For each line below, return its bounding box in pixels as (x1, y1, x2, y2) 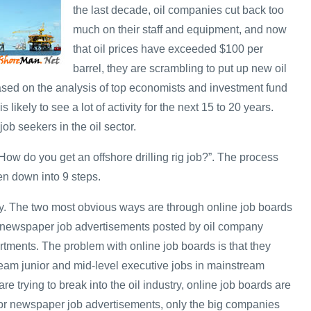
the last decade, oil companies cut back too (73, 3, 284, 16)
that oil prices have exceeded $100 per (73, 42, 263, 55)
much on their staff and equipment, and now (73, 23, 287, 35)
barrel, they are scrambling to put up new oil (73, 62, 287, 74)
